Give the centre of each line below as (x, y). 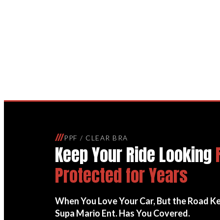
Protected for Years (121, 175)
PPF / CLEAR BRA (96, 138)
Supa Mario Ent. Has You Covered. (123, 213)
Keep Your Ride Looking (135, 155)
